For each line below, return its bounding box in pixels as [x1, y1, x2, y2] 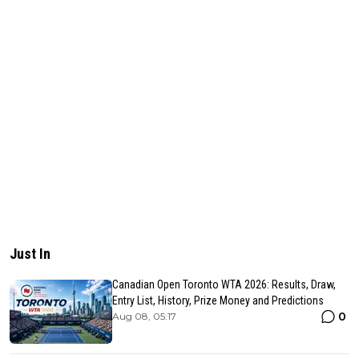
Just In [10, 244, 50, 262]
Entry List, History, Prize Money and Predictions [112, 293, 324, 307]
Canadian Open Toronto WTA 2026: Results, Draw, [112, 277, 336, 291]
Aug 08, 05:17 [112, 309, 176, 322]
